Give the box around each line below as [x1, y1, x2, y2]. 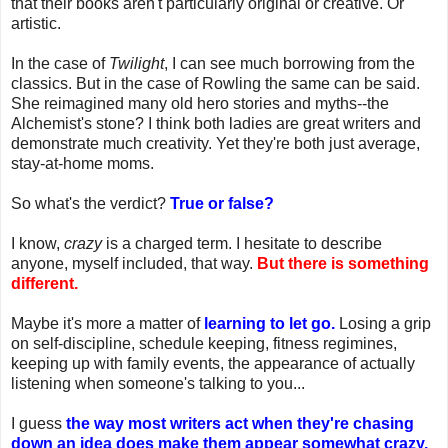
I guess [11, 414, 66, 432]
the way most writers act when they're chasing [66, 414, 414, 432]
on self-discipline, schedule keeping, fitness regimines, [11, 334, 397, 352]
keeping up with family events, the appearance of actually [11, 354, 415, 372]
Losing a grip [335, 314, 431, 332]
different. [11, 274, 78, 292]
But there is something [257, 254, 429, 272]
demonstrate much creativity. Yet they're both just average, [11, 134, 420, 152]
